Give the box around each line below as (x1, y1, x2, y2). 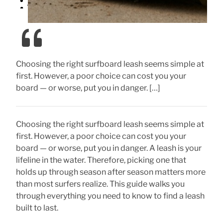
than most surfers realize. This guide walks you (16, 179, 185, 189)
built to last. (16, 203, 58, 213)
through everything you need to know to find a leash (16, 191, 205, 201)
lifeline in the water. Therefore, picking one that (16, 155, 186, 165)
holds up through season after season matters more (16, 167, 206, 177)
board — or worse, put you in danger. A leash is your (16, 143, 202, 153)
